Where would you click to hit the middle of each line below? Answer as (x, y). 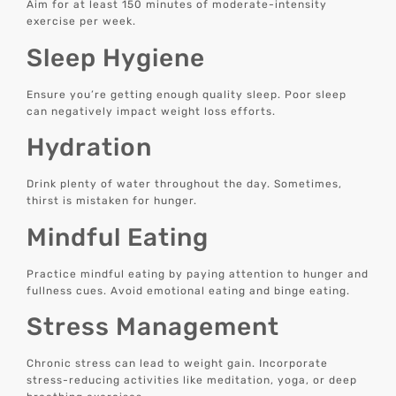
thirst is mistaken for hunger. (112, 201)
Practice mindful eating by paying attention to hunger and (198, 274)
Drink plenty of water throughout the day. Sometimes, (185, 184)
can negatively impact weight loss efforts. (152, 111)
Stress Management (153, 327)
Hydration (90, 148)
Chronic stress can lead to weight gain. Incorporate (178, 364)
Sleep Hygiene (116, 57)
